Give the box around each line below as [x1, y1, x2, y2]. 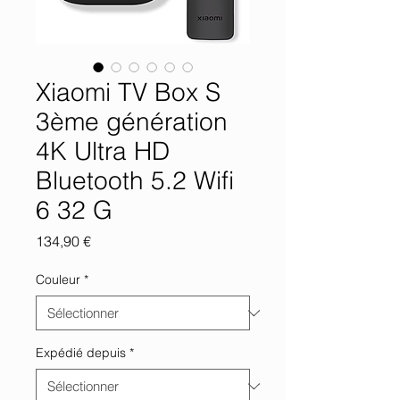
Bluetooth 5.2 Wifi [36, 165, 234, 196]
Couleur [36, 271, 80, 287]
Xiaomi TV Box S [36, 77, 221, 107]
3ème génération [36, 106, 228, 137]
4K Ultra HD [36, 136, 170, 166]
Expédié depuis [36, 345, 126, 361]
